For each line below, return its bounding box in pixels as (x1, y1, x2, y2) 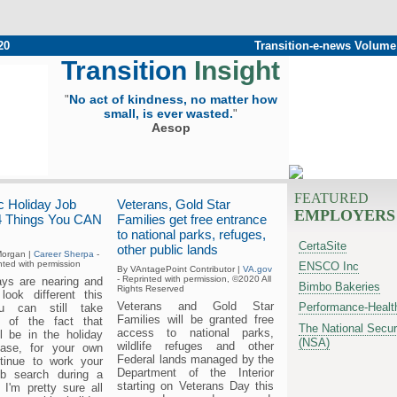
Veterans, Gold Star (117, 197, 230, 212)
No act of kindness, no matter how (68, 91, 277, 106)
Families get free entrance (117, 212, 267, 227)
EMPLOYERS (294, 206, 395, 224)
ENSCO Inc (299, 260, 359, 274)
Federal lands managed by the (117, 352, 274, 366)
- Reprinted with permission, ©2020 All (117, 273, 271, 284)
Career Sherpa (34, 248, 94, 259)
